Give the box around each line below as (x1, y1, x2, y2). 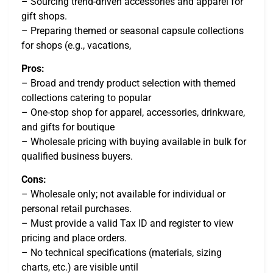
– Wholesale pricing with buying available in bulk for (21, 135, 246, 147)
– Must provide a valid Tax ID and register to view (21, 218, 233, 230)
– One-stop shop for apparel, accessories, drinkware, (21, 106, 245, 118)
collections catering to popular (21, 91, 151, 104)
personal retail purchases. (21, 203, 132, 215)
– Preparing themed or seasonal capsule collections (21, 24, 244, 37)
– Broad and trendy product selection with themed (21, 77, 236, 89)
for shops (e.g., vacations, (21, 39, 131, 51)
